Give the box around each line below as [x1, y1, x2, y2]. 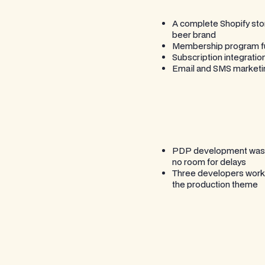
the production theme [172, 178, 258, 190]
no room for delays [172, 156, 246, 167]
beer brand [172, 28, 216, 40]
